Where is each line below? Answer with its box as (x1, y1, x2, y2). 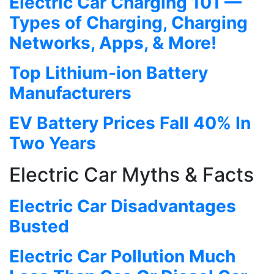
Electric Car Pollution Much (9, 246, 235, 267)
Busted (9, 216, 69, 237)
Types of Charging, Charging (9, 12, 248, 34)
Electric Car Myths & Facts (9, 163, 254, 187)
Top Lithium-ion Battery (9, 62, 208, 84)
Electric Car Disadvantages (9, 196, 236, 217)
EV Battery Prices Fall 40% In (9, 113, 251, 134)
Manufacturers (9, 83, 131, 104)
